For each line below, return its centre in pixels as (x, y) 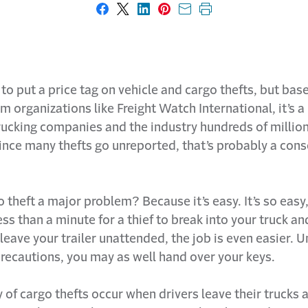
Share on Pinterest (216, 14)
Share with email (232, 14)
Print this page (246, 14)
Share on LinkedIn (193, 14)
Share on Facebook (156, 14)
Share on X (153, 14)
